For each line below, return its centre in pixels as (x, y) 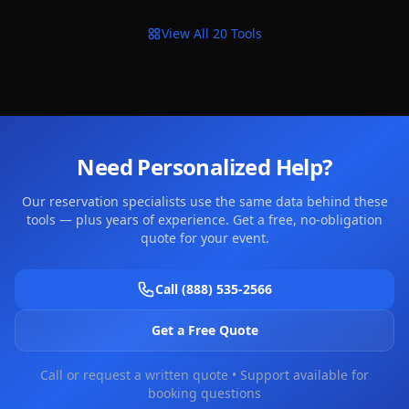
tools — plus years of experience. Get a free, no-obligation (204, 220)
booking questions (204, 393)
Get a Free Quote (204, 330)
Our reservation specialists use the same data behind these (204, 201)
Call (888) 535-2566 (214, 289)
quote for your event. (204, 238)
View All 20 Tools (212, 33)
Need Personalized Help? (204, 167)
